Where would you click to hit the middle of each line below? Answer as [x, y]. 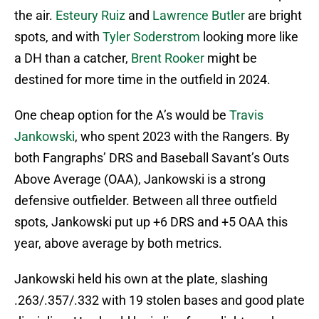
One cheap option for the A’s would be [122, 115]
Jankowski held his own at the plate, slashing [141, 279]
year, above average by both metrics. [118, 244]
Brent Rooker [168, 58]
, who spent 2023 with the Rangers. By [182, 137]
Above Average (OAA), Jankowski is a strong [140, 179]
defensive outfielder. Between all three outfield [146, 201]
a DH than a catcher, [73, 58]
